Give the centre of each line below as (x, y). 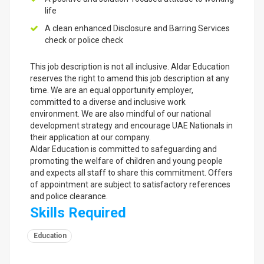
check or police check (84, 40)
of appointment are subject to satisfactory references (130, 184)
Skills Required (78, 213)
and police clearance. (69, 196)
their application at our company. (90, 137)
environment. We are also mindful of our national (121, 114)
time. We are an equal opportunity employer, (112, 90)
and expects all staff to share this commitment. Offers (131, 173)
